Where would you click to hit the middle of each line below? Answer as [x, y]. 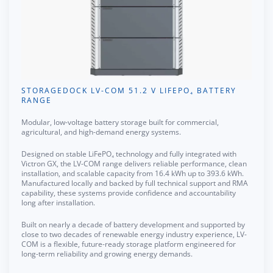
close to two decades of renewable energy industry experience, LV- [134, 234]
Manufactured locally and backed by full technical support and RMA [135, 183]
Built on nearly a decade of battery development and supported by [133, 224]
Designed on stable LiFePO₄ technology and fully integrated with [129, 154]
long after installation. [58, 202]
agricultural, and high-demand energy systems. [101, 132]
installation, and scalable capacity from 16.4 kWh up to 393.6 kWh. [133, 173]
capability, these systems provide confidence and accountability [129, 193]
